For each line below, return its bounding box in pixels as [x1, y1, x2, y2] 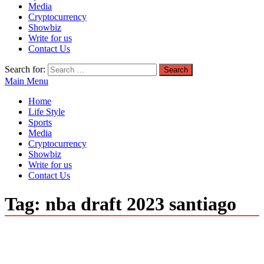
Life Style [28, 107, 65, 117]
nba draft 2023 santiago [45, 193, 236, 215]
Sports [28, 117, 52, 127]
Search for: [5, 64, 45, 74]
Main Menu [5, 76, 48, 86]
